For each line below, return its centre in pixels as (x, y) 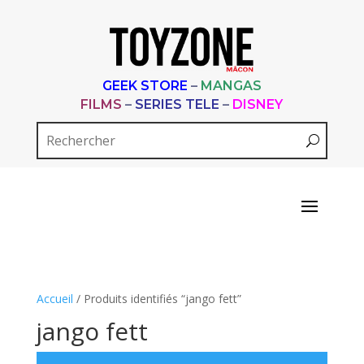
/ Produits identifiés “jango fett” (157, 299)
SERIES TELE (178, 104)
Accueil (54, 299)
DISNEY (258, 104)
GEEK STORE (145, 86)
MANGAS (231, 86)
